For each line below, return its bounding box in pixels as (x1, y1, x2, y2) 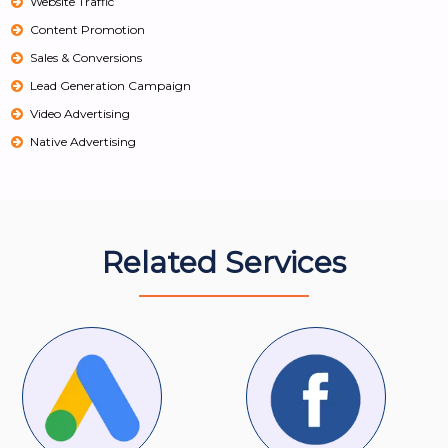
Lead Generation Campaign (30, 78, 192, 94)
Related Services (102, 244, 346, 282)
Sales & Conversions (30, 50, 143, 66)
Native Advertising (30, 134, 137, 150)
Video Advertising (30, 106, 131, 122)
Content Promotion (30, 22, 146, 38)
